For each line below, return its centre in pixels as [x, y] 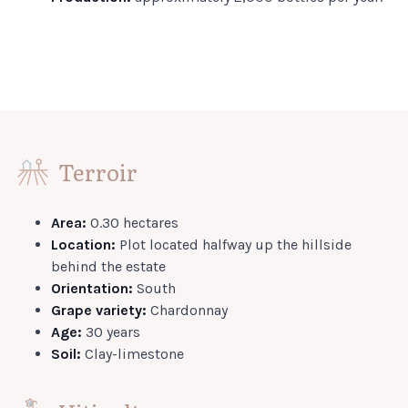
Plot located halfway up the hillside [234, 245]
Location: [83, 245]
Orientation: [92, 288]
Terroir [98, 172]
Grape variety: [101, 310]
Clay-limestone [133, 354]
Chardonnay [189, 310]
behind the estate [108, 266]
